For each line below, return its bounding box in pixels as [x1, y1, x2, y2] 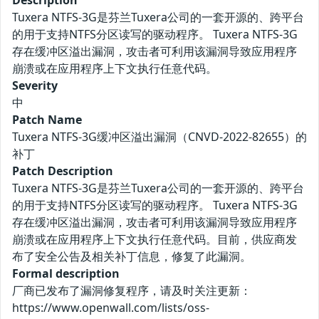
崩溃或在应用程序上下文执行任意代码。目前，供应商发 [12, 231, 297, 248]
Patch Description [12, 163, 113, 179]
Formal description [12, 266, 120, 282]
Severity [12, 78, 58, 94]
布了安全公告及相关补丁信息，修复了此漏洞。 [12, 249, 251, 265]
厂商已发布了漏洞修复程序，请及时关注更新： [12, 283, 251, 299]
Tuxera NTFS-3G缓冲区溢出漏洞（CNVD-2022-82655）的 [12, 129, 307, 145]
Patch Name [12, 112, 82, 128]
